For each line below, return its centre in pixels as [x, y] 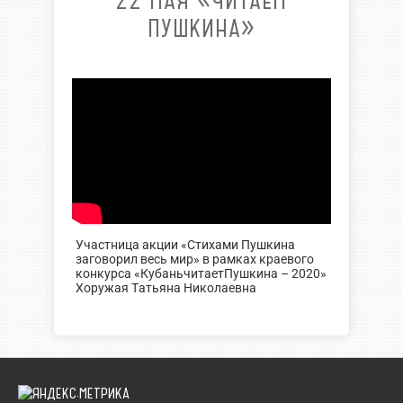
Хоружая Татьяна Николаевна [166, 289]
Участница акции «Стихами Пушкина [185, 246]
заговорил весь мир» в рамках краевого [194, 260]
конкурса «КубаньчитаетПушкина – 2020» [201, 274]
